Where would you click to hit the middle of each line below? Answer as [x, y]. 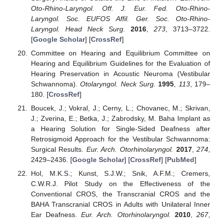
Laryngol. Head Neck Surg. [78, 29]
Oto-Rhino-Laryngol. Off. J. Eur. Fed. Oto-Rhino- [120, 8]
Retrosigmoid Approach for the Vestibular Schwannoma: [120, 139]
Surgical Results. [58, 150]
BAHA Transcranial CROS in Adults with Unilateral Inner [120, 205]
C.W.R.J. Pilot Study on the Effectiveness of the [120, 184]
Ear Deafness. [56, 215]
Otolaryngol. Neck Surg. [118, 84]
